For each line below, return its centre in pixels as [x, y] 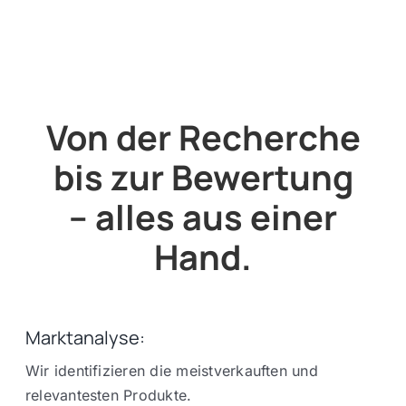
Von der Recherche [203, 136]
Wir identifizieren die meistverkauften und [171, 371]
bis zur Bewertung [203, 176]
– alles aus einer [203, 216]
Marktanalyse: [85, 338]
